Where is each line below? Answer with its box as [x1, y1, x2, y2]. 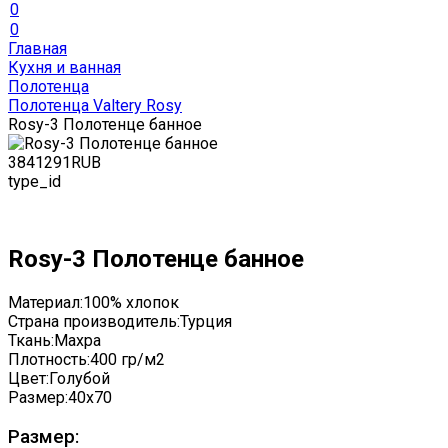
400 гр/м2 [90, 349, 165, 369]
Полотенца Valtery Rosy [8, 96, 182, 115]
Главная [8, 39, 67, 58]
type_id [8, 172, 61, 191]
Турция [180, 311, 232, 331]
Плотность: [8, 349, 90, 369]
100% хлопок [83, 292, 179, 312]
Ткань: [8, 330, 54, 350]
